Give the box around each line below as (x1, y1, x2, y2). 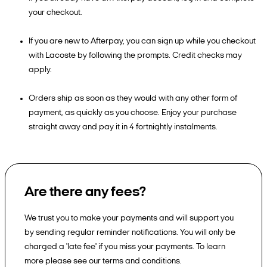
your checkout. (29, 8, 82, 17)
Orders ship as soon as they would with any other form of (29, 94, 237, 103)
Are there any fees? (24, 185, 146, 200)
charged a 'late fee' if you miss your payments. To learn (24, 243, 225, 252)
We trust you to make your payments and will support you (24, 214, 234, 223)
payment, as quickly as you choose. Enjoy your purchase (29, 108, 237, 117)
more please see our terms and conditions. (24, 257, 182, 266)
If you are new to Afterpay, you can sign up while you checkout (29, 37, 256, 46)
